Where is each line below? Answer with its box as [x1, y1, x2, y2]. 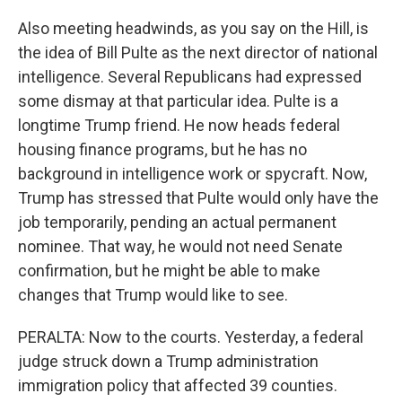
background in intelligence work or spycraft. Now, [18, 164, 367, 183]
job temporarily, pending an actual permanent [18, 213, 336, 232]
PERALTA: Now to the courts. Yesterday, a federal [18, 328, 363, 346]
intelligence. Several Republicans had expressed [18, 67, 362, 86]
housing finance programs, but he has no [18, 140, 307, 159]
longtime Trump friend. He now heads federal [18, 116, 340, 135]
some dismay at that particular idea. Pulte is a [18, 92, 338, 110]
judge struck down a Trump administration [18, 352, 319, 371]
